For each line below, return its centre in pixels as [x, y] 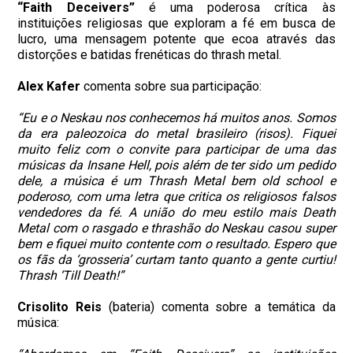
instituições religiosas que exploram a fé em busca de [176, 24]
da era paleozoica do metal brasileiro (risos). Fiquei [176, 134]
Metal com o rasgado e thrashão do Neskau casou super [176, 229]
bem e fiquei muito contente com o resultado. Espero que [176, 244]
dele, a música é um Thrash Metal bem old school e [176, 181]
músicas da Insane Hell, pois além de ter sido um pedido [176, 165]
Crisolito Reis [60, 307]
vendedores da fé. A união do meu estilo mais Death [176, 213]
